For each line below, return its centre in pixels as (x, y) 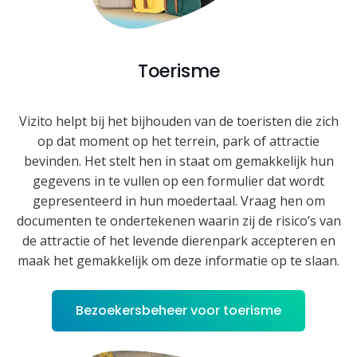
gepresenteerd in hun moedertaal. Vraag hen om (178, 200)
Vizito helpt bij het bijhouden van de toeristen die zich (178, 121)
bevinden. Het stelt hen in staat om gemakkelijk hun (178, 161)
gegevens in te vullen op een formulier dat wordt (178, 180)
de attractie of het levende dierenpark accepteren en (178, 240)
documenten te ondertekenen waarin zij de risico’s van (178, 220)
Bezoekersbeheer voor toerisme (178, 310)
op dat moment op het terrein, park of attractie (178, 141)
